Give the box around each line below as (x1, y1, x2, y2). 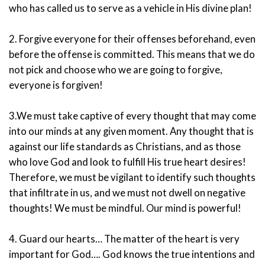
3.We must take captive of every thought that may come (9, 109, 256, 122)
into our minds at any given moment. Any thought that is (9, 125, 254, 137)
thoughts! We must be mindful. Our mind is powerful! (9, 202, 241, 214)
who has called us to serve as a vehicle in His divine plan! (9, 2, 252, 14)
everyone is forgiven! (9, 79, 103, 91)
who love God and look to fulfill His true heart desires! (9, 156, 246, 168)
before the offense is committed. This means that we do (9, 48, 255, 60)
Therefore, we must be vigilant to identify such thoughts (9, 171, 256, 183)
